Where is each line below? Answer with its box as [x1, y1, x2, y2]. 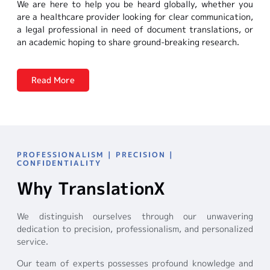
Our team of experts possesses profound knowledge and [17, 257, 253, 269]
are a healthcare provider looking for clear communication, [17, 11, 253, 23]
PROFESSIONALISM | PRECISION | [17, 149, 174, 160]
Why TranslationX [17, 177, 165, 201]
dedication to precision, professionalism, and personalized [17, 223, 253, 235]
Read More [31, 74, 75, 86]
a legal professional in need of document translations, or [17, 24, 253, 36]
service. [17, 236, 48, 248]
